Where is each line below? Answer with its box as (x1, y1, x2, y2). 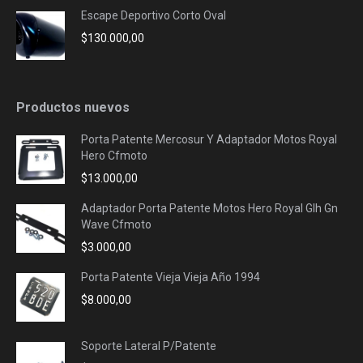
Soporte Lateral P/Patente (81, 340, 216, 353)
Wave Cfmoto (81, 218, 152, 232)
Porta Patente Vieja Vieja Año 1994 (81, 271, 260, 284)
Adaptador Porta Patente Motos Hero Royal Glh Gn (81, 202, 338, 216)
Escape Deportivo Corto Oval (81, 9, 226, 23)
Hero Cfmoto (81, 149, 147, 163)
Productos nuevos (16, 100, 130, 116)
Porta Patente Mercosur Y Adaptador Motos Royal (81, 133, 337, 147)
